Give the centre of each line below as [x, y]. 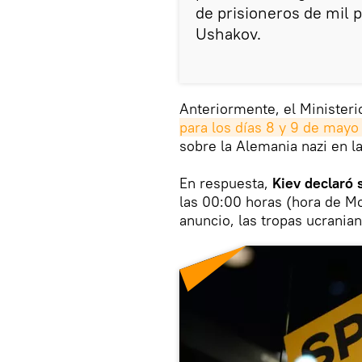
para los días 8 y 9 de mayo [269, 127]
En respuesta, [226, 183]
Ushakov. [228, 33]
